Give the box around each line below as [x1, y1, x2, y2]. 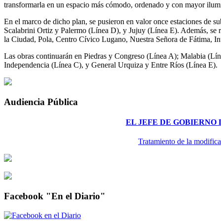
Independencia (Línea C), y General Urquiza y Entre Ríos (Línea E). [4, 60, 218, 69]
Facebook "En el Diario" [4, 190, 106, 201]
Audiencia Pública [4, 96, 78, 107]
